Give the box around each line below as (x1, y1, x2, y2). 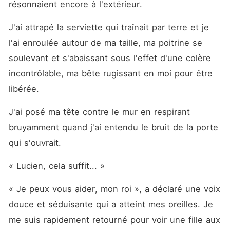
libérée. (8, 84, 42, 94)
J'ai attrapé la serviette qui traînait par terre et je (8, 22, 209, 32)
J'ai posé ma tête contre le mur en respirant (8, 107, 190, 117)
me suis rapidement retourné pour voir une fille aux (8, 215, 220, 225)
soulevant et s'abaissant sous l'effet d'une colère (8, 53, 211, 63)
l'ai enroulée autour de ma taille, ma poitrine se (8, 37, 202, 48)
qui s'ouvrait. (8, 138, 64, 148)
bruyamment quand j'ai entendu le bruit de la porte (8, 122, 218, 132)
